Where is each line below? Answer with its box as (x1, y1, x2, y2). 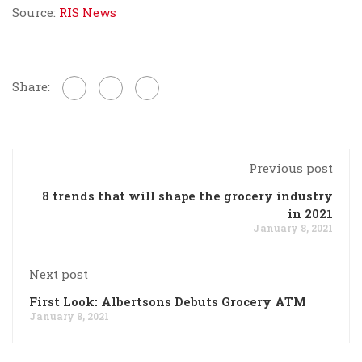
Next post (29, 265, 88, 282)
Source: (12, 3, 59, 20)
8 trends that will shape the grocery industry (42, 187, 333, 204)
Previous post (249, 159, 333, 176)
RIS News (59, 3, 116, 20)
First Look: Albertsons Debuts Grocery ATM (29, 293, 306, 309)
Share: (12, 78, 50, 95)
